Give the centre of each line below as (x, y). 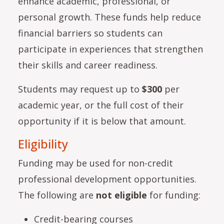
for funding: (174, 195)
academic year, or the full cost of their (101, 105)
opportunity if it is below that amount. (102, 121)
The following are (57, 195)
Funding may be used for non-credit (95, 163)
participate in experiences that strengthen (110, 49)
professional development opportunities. (107, 179)
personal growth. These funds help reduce (109, 17)
